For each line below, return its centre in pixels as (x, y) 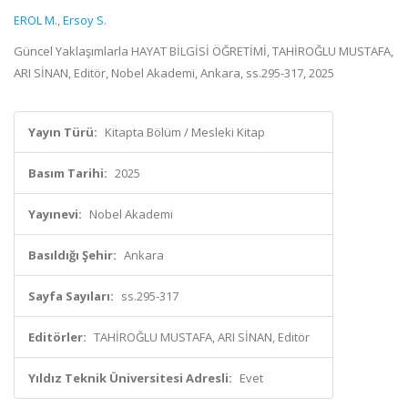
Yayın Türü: (63, 132)
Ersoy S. (85, 20)
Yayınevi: (55, 214)
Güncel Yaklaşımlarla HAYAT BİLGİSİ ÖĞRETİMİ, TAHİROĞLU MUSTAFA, (204, 51)
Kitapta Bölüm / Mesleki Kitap (185, 132)
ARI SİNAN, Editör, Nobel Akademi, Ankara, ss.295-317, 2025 (174, 73)
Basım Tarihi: (68, 173)
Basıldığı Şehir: (72, 255)
